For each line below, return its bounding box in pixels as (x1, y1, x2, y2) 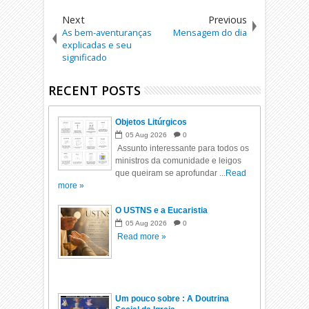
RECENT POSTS (48, 82, 141, 99)
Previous (208, 13, 247, 26)
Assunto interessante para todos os (115, 143, 250, 153)
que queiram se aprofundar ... (115, 168, 226, 178)
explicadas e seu (62, 39, 132, 51)
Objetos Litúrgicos (115, 117, 188, 127)
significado (62, 51, 108, 63)
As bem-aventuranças (62, 26, 152, 39)
